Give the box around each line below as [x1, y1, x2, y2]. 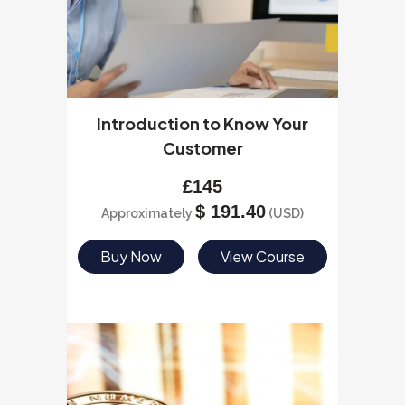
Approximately [101, 206, 195, 221]
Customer [162, 137, 243, 158]
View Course [221, 247, 306, 266]
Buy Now [99, 247, 162, 266]
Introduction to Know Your [97, 113, 308, 134]
